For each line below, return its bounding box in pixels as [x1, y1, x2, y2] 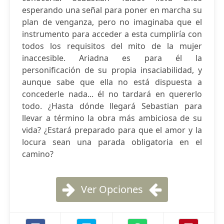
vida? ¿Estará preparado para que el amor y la [22, 124, 202, 135]
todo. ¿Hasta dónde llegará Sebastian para [22, 100, 202, 111]
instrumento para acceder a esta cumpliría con [22, 28, 202, 39]
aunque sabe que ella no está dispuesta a [22, 76, 202, 87]
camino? [22, 148, 53, 159]
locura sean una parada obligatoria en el [22, 136, 202, 147]
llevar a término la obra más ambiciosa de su [22, 112, 202, 123]
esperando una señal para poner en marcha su [22, 4, 202, 15]
